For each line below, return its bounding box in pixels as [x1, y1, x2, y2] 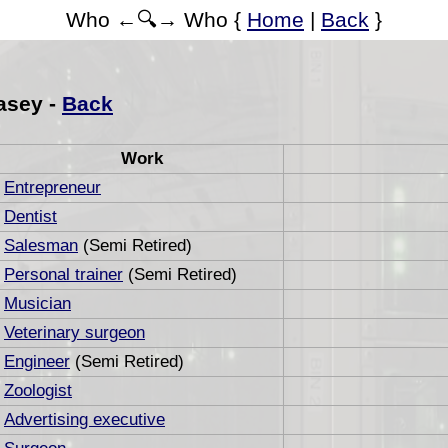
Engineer [4, 351, 70, 371]
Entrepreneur [4, 177, 101, 197]
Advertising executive [4, 409, 165, 429]
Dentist [4, 206, 57, 226]
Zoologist [4, 380, 72, 400]
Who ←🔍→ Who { [66, 8, 247, 31]
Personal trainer [4, 264, 123, 284]
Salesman [4, 235, 78, 255]
